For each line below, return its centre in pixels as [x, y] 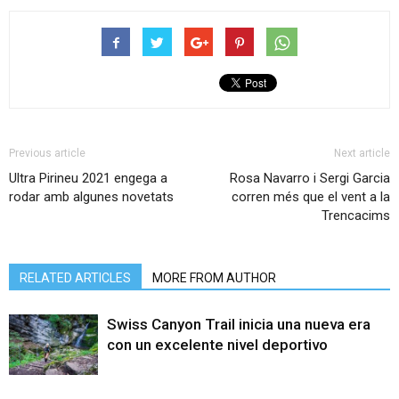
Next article [362, 153]
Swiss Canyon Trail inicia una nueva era [239, 324]
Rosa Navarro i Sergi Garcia [310, 178]
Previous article [47, 153]
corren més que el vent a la [311, 196]
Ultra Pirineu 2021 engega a [88, 178]
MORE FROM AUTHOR [214, 277]
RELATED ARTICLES [75, 277]
